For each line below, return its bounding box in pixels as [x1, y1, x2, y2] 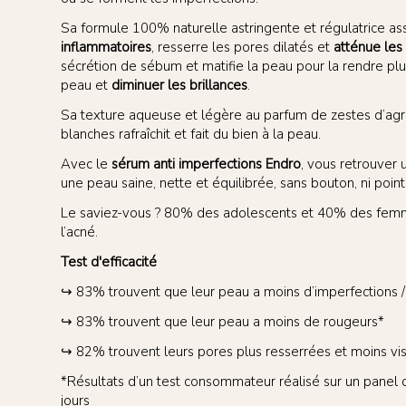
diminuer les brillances [111, 76, 247, 95]
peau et [61, 76, 111, 95]
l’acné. [61, 223, 98, 242]
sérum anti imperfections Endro [111, 155, 301, 174]
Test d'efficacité [61, 253, 157, 272]
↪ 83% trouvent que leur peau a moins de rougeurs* [61, 313, 384, 332]
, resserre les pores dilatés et [151, 38, 333, 57]
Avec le [61, 155, 111, 174]
